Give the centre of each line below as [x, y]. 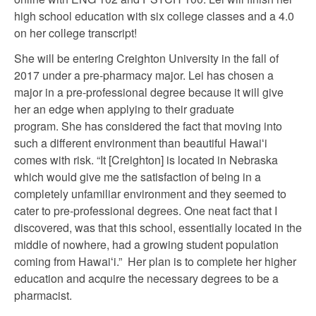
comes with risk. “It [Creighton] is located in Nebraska [146, 160]
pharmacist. [44, 295]
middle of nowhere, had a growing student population [146, 244]
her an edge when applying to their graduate [124, 109]
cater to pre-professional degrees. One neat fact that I [146, 211]
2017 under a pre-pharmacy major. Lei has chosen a [144, 75]
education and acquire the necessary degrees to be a [146, 278]
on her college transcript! [75, 33]
